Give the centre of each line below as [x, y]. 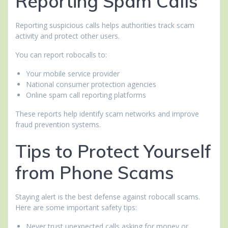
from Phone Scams [95, 173]
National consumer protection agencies [91, 84]
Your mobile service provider [73, 74]
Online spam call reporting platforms [86, 95]
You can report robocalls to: [61, 55]
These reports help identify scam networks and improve [107, 114]
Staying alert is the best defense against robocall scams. [108, 197]
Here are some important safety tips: [76, 208]
